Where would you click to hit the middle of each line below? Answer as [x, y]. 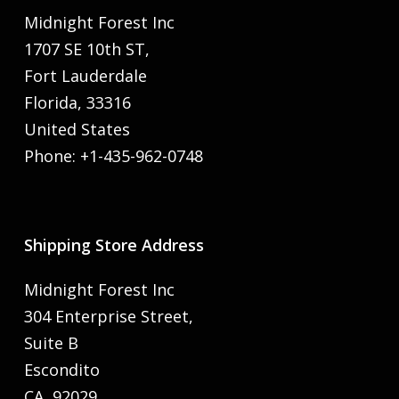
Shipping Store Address [114, 245]
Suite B [51, 343]
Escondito [61, 370]
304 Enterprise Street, [108, 316]
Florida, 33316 [77, 102]
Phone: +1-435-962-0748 [113, 156]
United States [77, 129]
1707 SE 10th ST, [86, 49]
